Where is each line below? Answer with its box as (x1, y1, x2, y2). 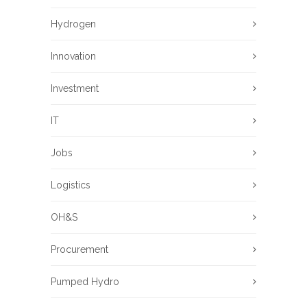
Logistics (51, 180, 90, 191)
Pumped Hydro (51, 276, 119, 288)
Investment (51, 83, 99, 95)
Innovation (51, 51, 96, 62)
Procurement (51, 244, 108, 256)
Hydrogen (51, 19, 96, 30)
